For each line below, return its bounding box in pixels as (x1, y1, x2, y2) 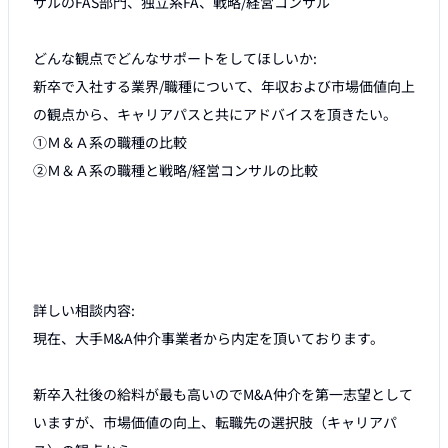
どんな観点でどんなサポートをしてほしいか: (33, 48, 317, 69)
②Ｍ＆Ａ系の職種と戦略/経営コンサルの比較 (33, 160, 318, 181)
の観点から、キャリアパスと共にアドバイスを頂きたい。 (33, 104, 397, 125)
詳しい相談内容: (33, 300, 135, 321)
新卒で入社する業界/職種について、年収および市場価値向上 (33, 76, 415, 97)
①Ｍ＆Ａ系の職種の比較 (33, 132, 187, 153)
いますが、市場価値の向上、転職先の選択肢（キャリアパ (33, 412, 397, 433)
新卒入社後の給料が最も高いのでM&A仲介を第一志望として (33, 384, 413, 405)
